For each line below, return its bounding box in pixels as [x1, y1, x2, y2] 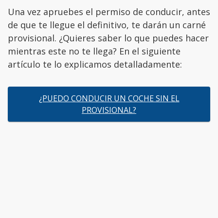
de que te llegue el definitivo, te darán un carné [8, 19, 206, 31]
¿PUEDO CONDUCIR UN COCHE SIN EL [38, 93, 180, 104]
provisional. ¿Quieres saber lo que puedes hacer [8, 32, 209, 44]
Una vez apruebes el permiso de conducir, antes [8, 6, 210, 18]
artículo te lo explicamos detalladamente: [8, 58, 182, 71]
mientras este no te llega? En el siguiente [8, 45, 181, 57]
